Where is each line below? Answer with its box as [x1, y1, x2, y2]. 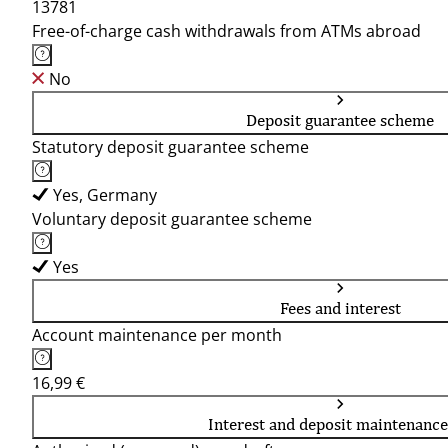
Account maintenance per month [32, 324, 282, 346]
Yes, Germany [53, 184, 157, 206]
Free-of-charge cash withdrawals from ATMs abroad [32, 20, 421, 42]
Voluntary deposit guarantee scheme [32, 208, 312, 230]
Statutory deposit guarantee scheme [32, 136, 309, 158]
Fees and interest [279, 298, 401, 318]
